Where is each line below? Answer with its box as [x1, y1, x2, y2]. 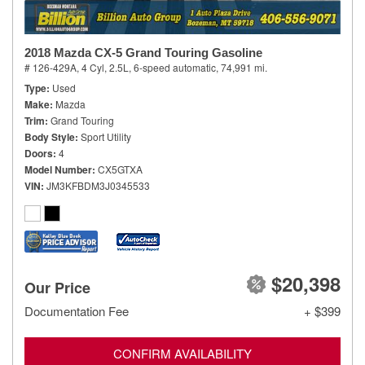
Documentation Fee [24, 302, 129, 319]
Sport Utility [81, 130, 131, 143]
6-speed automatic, [134, 60, 218, 74]
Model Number [24, 162, 92, 177]
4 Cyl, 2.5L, [81, 60, 131, 74]
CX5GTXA [98, 162, 143, 176]
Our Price [24, 277, 90, 298]
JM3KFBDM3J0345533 [46, 178, 150, 192]
